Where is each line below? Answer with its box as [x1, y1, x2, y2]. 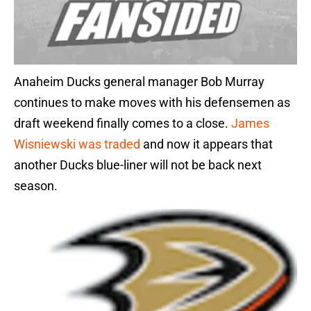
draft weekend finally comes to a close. [14, 116, 231, 131]
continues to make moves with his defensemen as [14, 95, 290, 110]
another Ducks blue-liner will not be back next [14, 158, 262, 173]
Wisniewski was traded [14, 137, 140, 152]
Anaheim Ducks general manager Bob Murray [14, 74, 264, 90]
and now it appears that [140, 137, 273, 152]
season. [14, 178, 58, 194]
